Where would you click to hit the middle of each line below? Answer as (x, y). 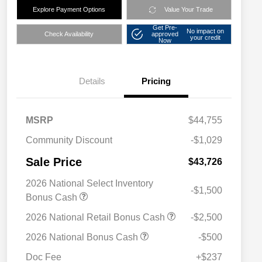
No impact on (206, 31)
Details (92, 81)
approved (165, 34)
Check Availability (69, 34)
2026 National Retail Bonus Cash (96, 218)
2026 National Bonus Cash (83, 237)
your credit (206, 37)
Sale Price (54, 162)
